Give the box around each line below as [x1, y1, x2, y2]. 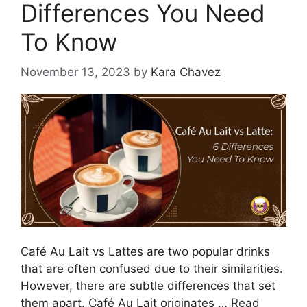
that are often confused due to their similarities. [21, 261, 283, 275]
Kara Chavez [151, 65, 221, 79]
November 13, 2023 [21, 65, 130, 79]
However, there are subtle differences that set [21, 278, 275, 293]
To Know [21, 27, 117, 56]
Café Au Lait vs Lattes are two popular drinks [21, 244, 270, 258]
